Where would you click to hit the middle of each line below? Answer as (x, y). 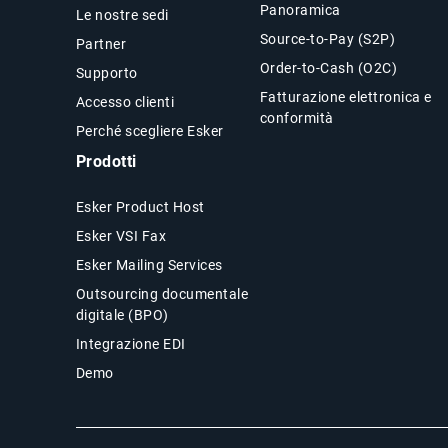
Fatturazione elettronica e (345, 97)
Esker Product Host (140, 207)
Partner (101, 44)
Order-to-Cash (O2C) (328, 68)
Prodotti (106, 162)
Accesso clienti (125, 102)
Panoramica (300, 10)
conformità (296, 118)
